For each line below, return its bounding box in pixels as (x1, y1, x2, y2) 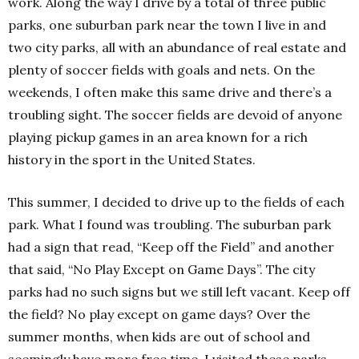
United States (167, 151, 252, 167)
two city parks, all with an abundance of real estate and (8, 39, 346, 55)
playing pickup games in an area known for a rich (8, 129, 308, 145)
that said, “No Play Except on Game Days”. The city (8, 261, 315, 277)
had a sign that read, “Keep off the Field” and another (8, 239, 334, 255)
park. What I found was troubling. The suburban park (8, 216, 331, 232)
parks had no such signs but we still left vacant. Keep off (8, 284, 350, 300)
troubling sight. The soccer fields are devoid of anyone (8, 107, 342, 123)
